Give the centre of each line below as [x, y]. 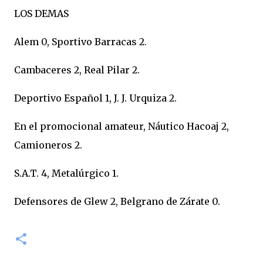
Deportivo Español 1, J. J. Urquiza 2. [95, 98]
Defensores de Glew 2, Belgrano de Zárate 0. [117, 201]
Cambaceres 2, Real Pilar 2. [77, 70]
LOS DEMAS [41, 14]
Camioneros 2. [48, 145]
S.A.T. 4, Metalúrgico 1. [66, 173]
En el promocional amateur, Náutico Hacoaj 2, [122, 126]
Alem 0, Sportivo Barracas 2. [80, 42]
